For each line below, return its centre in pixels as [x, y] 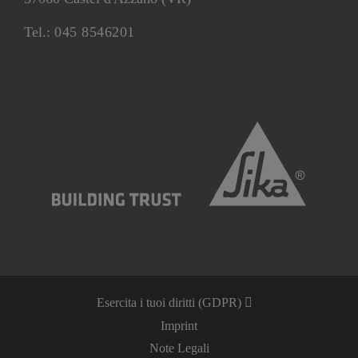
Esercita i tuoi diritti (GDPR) [170, 303]
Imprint [179, 326]
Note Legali [179, 348]
